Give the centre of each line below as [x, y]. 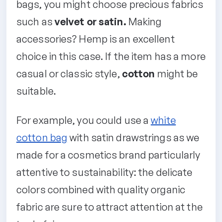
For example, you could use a [84, 120]
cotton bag [42, 137]
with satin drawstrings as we [134, 137]
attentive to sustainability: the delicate [105, 172]
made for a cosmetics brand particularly [109, 155]
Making [144, 21]
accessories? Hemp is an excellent [96, 39]
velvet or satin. [90, 21]
